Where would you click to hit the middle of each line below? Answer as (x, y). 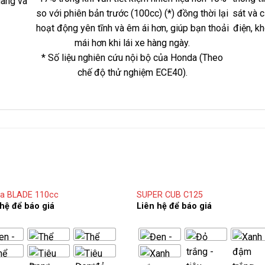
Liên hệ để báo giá (174, 206)
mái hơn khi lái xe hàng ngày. (132, 43)
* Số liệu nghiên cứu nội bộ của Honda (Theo (132, 57)
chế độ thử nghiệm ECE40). (132, 72)
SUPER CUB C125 (170, 195)
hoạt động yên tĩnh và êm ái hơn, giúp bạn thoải (132, 28)
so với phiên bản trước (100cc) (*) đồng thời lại (132, 13)
